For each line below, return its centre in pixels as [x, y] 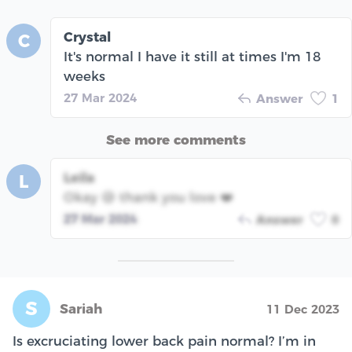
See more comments [176, 140]
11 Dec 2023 [303, 309]
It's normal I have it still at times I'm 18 [192, 57]
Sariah [81, 308]
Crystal [87, 37]
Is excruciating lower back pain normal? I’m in [164, 341]
